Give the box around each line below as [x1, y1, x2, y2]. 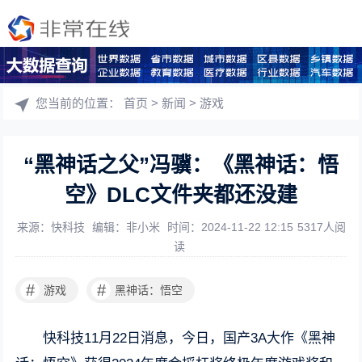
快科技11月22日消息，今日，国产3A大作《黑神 [43, 330, 336, 346]
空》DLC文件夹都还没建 [65, 183, 297, 207]
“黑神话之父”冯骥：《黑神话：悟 [23, 153, 339, 177]
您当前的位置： [36, 96, 124, 110]
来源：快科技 [16, 221, 88, 234]
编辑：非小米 [91, 221, 163, 234]
